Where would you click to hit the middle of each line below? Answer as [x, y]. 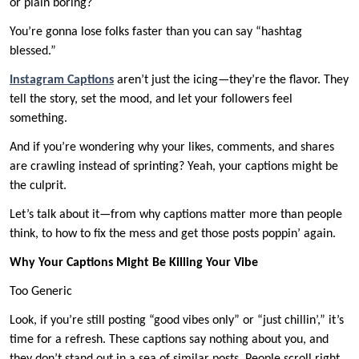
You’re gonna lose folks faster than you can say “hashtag [156, 32]
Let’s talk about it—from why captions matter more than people [176, 215]
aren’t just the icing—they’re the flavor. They [233, 81]
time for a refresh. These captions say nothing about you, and [169, 340]
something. [38, 119]
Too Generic [41, 292]
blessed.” [34, 52]
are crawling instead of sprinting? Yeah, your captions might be [174, 167]
